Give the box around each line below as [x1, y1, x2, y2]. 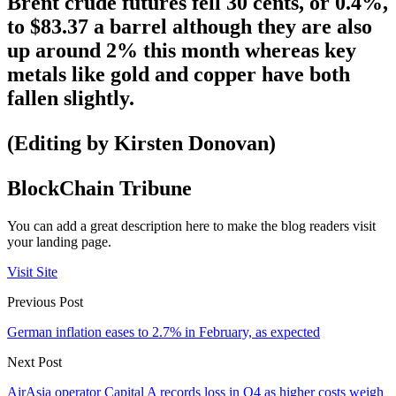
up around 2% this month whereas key [7, 39, 356, 63]
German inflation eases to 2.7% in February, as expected [7, 324, 320, 339]
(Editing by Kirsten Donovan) [7, 132, 276, 156]
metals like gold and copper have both [7, 63, 350, 87]
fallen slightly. [7, 87, 134, 110]
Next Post [7, 354, 62, 369]
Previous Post [7, 293, 83, 309]
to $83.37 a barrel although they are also [7, 15, 372, 39]
